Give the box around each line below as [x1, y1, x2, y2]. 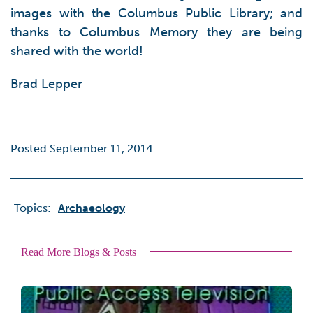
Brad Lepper [10, 75, 82, 92]
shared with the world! [10, 43, 143, 59]
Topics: [14, 201, 51, 214]
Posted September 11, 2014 [10, 141, 153, 155]
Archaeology [58, 201, 125, 214]
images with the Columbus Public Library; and [10, 5, 303, 21]
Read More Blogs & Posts [21, 245, 136, 258]
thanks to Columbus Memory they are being [10, 24, 303, 40]
